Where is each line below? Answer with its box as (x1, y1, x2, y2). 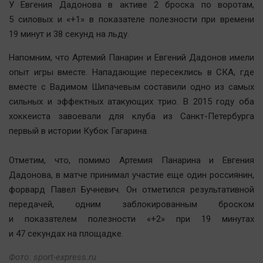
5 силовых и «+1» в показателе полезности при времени (9, 14, 254, 25)
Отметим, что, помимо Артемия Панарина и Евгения (9, 155, 254, 166)
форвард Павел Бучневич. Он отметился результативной (9, 184, 254, 195)
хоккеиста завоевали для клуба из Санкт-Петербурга (9, 111, 254, 122)
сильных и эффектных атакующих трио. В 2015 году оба (9, 96, 254, 107)
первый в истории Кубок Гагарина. (9, 126, 149, 137)
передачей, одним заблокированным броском (9, 199, 254, 210)
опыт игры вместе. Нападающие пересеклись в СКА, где (9, 67, 254, 78)
